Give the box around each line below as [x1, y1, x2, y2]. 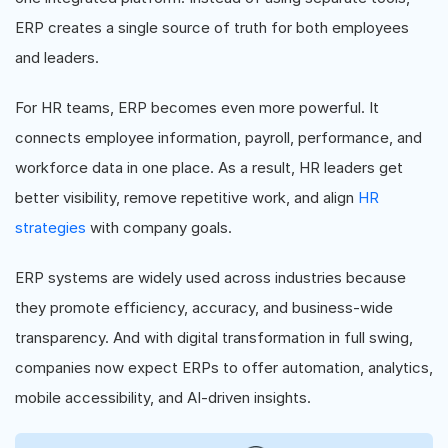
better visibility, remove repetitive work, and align [15, 188, 358, 207]
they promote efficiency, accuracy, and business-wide [15, 298, 393, 317]
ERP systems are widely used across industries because [15, 268, 406, 287]
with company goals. [86, 218, 232, 237]
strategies [15, 218, 86, 237]
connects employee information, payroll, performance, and [15, 128, 422, 147]
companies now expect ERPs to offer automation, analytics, [15, 358, 433, 377]
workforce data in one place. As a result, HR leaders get [15, 158, 403, 177]
